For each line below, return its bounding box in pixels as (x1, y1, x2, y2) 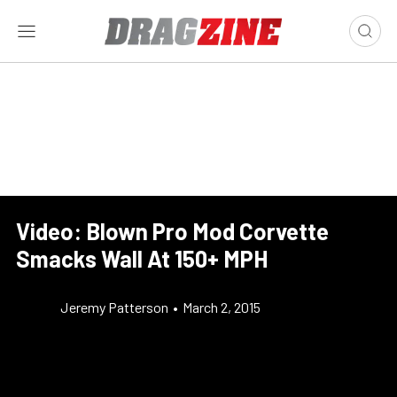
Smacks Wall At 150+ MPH (16, 245, 268, 272)
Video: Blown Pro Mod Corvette (16, 217, 329, 245)
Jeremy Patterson (60, 299, 168, 315)
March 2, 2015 (183, 299, 261, 315)
